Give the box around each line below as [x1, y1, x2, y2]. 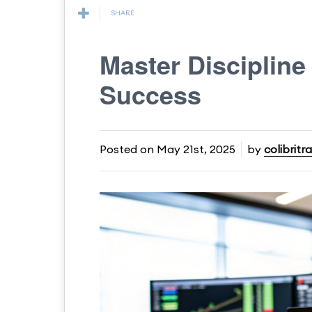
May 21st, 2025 [157, 142, 235, 156]
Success [100, 76, 201, 112]
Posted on [100, 142, 157, 156]
